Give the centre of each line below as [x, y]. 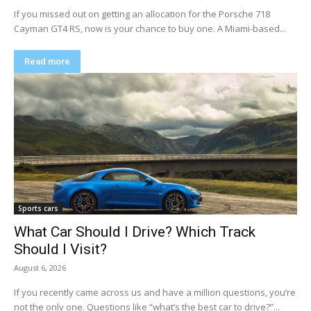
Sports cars [39, 208]
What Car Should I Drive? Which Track [135, 232]
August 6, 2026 [40, 267]
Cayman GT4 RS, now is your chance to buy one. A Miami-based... [150, 28]
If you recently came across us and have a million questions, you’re [155, 292]
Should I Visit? [61, 249]
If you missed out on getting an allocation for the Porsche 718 [142, 14]
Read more [48, 61]
